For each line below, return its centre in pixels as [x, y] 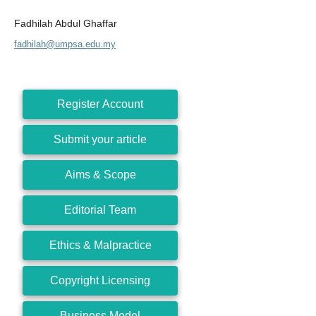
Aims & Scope [100, 174]
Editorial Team [100, 209]
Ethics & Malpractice [100, 245]
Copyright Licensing [100, 280]
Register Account [100, 104]
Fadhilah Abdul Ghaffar [65, 23]
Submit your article [100, 139]
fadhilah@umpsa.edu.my [65, 44]
